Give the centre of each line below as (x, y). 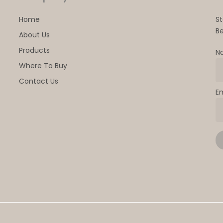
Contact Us (38, 81)
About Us (34, 35)
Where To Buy (43, 66)
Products (34, 51)
